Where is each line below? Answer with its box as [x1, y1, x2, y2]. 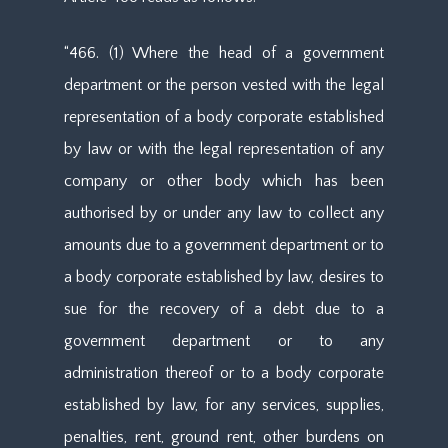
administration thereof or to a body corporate [64, 364, 384, 382]
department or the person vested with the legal [64, 76, 384, 94]
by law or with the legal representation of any [64, 140, 384, 158]
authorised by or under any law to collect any [64, 204, 384, 222]
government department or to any [64, 332, 384, 350]
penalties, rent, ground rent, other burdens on [64, 428, 384, 446]
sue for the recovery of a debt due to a [64, 300, 384, 318]
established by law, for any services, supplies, [64, 396, 384, 414]
